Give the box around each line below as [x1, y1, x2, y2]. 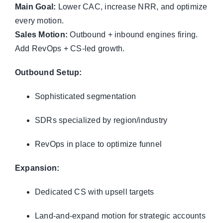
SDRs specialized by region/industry [34, 115, 168, 124]
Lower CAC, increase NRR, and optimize [56, 2, 208, 11]
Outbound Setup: [14, 68, 82, 77]
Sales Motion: [14, 30, 68, 39]
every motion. [14, 16, 64, 25]
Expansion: [14, 163, 60, 172]
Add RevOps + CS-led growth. [14, 44, 125, 53]
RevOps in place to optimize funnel [34, 139, 162, 148]
